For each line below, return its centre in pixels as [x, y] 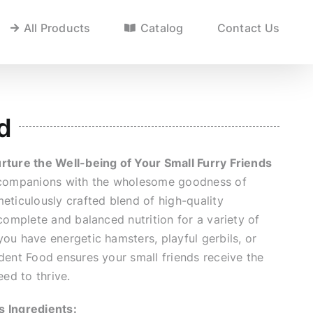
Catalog [162, 28]
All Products [57, 28]
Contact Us [248, 28]
